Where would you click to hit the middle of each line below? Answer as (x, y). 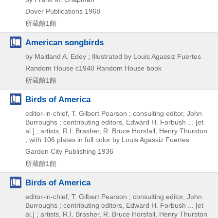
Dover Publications (54, 11)
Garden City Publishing (61, 151)
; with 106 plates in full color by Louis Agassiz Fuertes (107, 140)
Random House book (129, 68)
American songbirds (64, 42)
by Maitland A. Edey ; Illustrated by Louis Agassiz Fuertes (113, 56)
